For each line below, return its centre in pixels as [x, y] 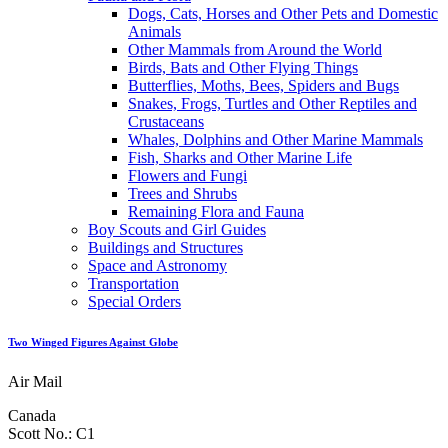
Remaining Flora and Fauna [216, 212]
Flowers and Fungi [187, 176]
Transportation [133, 284]
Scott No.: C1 [51, 434]
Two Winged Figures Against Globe [93, 342]
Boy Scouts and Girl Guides [177, 230]
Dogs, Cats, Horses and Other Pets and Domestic [283, 14]
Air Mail [35, 382]
